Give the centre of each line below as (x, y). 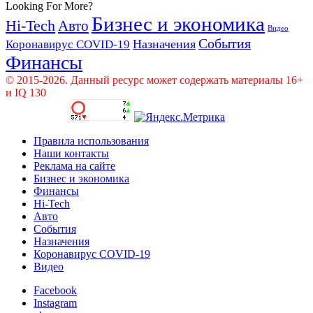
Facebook (55, 290)
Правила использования (91, 140)
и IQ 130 (26, 92)
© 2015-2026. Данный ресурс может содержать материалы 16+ (154, 80)
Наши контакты (71, 153)
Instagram (55, 303)
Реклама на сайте (74, 166)
